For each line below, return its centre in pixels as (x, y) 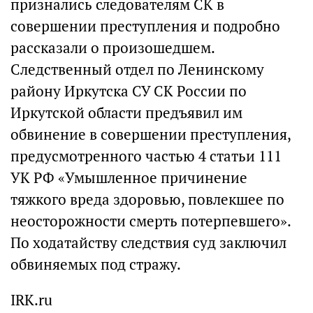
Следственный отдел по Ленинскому (137, 70)
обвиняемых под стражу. (96, 264)
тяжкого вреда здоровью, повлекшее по (147, 199)
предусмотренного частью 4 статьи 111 (146, 156)
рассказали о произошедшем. (112, 48)
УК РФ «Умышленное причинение (129, 178)
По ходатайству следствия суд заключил (148, 243)
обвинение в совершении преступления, (151, 134)
